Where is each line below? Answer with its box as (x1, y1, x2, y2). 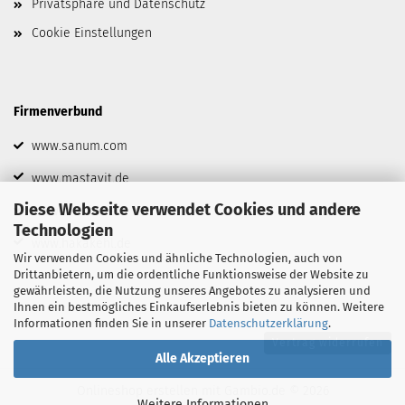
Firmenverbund (14, 104, 102, 119)
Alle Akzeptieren (155, 351, 250, 366)
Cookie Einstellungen (32, 25, 152, 41)
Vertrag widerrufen (272, 336, 383, 349)
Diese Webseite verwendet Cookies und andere (14, 200, 361, 220)
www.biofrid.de (32, 203, 117, 219)
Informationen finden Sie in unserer (14, 316, 209, 330)
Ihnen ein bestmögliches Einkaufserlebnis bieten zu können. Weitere (14, 300, 384, 314)
